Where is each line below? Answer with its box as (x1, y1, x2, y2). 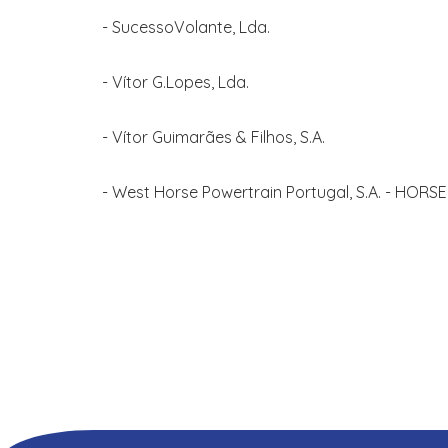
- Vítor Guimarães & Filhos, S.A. (102, 127, 325, 147)
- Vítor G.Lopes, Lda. (102, 72, 249, 92)
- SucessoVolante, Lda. (102, 17, 270, 37)
